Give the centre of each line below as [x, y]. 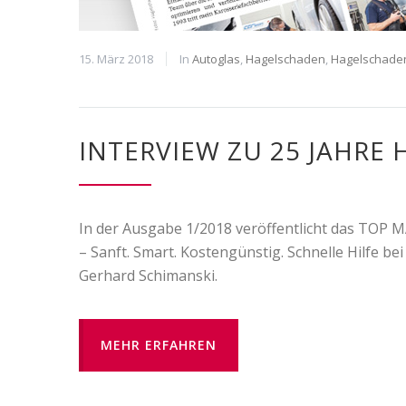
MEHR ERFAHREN [159, 345]
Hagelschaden [285, 59]
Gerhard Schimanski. [148, 275]
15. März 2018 [116, 59]
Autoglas [216, 59]
